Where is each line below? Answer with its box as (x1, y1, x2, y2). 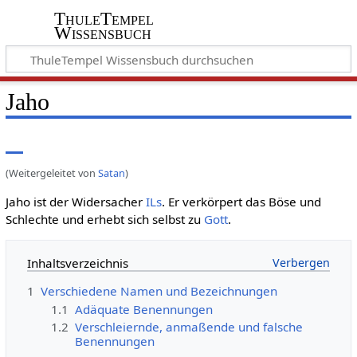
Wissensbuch (53, 23, 151, 44)
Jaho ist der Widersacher (5, 194, 146, 210)
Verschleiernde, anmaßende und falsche (75, 319, 304, 335)
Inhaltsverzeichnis (26, 255, 128, 272)
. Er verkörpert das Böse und (161, 194, 321, 210)
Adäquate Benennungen (75, 300, 214, 317)
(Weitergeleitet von (5, 165, 98, 180)
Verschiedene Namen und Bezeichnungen (40, 283, 277, 300)
